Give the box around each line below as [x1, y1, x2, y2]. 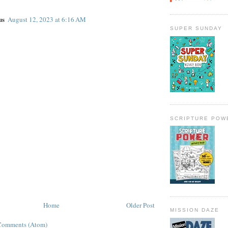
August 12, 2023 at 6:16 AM [8, 15, 86, 24]
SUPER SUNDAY [170, 25, 223, 31]
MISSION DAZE [170, 207, 220, 213]
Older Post [126, 201, 155, 210]
